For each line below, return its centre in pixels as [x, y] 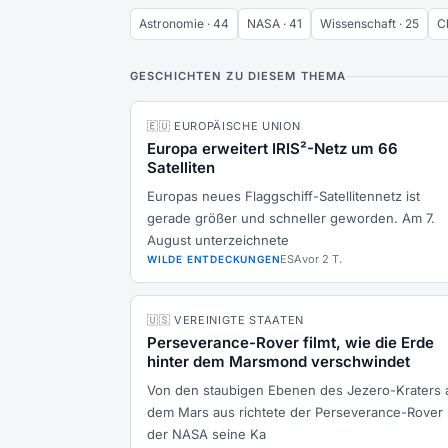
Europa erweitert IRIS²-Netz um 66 [272, 148]
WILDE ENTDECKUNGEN [214, 259]
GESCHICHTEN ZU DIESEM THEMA [238, 76]
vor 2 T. [322, 259]
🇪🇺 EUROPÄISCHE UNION [224, 126]
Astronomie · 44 [184, 23]
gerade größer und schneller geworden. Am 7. [291, 218]
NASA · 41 [274, 23]
